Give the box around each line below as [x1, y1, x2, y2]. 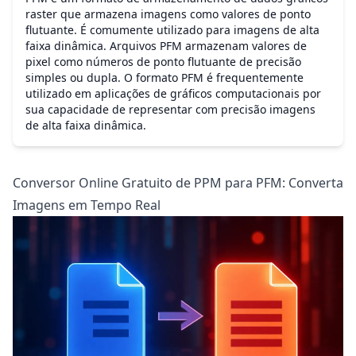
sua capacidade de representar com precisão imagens [25, 101, 315, 117]
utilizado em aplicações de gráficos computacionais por [25, 85, 321, 101]
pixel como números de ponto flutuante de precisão [25, 53, 301, 69]
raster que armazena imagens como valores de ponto [25, 6, 311, 21]
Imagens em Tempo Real [13, 195, 161, 214]
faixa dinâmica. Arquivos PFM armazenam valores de [25, 37, 307, 53]
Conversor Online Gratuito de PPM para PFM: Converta [13, 173, 343, 192]
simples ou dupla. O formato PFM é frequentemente [25, 69, 304, 85]
